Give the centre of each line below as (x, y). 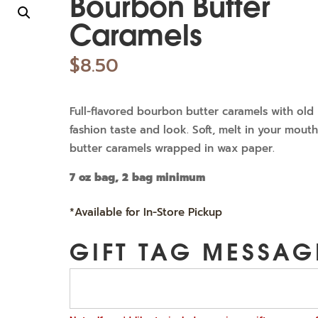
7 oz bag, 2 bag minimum (138, 177)
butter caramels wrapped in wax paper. (172, 148)
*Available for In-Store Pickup (146, 212)
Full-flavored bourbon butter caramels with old (192, 111)
